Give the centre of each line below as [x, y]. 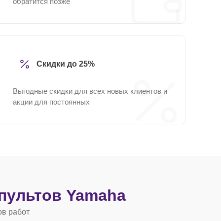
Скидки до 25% [66, 64]
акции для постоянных [51, 102]
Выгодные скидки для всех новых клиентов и [90, 91]
